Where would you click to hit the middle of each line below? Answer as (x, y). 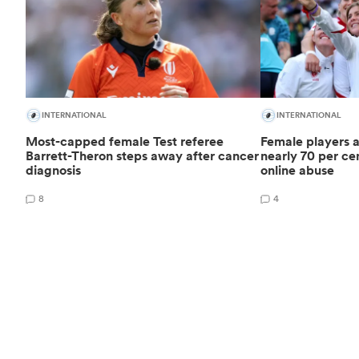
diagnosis (53, 170)
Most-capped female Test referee (125, 141)
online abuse (297, 170)
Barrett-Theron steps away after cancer (142, 155)
